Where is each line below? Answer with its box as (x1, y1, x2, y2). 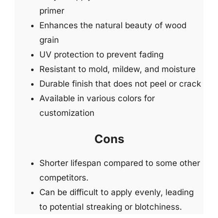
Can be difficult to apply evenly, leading (39, 187, 194, 197)
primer (39, 5, 64, 16)
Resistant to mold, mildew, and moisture (39, 64, 196, 74)
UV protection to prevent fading (39, 49, 163, 59)
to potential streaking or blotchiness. (39, 202, 182, 212)
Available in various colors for (39, 93, 155, 103)
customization (39, 108, 94, 118)
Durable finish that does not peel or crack (39, 78, 201, 89)
